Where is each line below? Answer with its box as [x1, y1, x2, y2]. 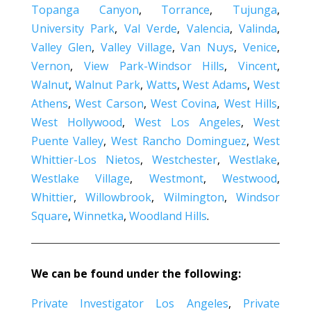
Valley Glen [31, 39, 92, 55]
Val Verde [124, 20, 178, 36]
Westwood [222, 170, 278, 186]
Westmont [149, 170, 203, 186]
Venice [243, 39, 278, 55]
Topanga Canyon [31, 1, 139, 17]
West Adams [183, 76, 248, 92]
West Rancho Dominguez [111, 133, 246, 149]
